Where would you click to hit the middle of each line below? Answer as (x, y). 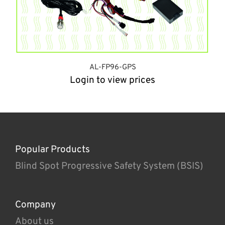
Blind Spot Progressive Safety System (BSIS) (109, 166)
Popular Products (52, 149)
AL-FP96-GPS (113, 67)
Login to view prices (113, 80)
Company (35, 205)
